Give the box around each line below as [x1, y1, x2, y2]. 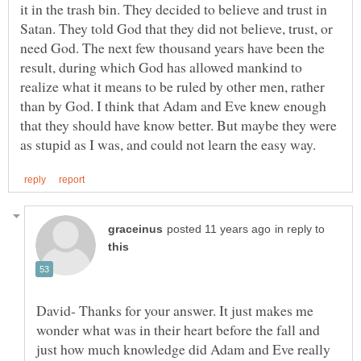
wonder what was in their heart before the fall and [36, 319, 320, 339]
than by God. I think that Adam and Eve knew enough [20, 95, 326, 115]
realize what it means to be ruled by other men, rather [20, 76, 325, 96]
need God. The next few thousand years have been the [20, 37, 325, 57]
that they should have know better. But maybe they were [20, 114, 337, 135]
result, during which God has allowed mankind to [20, 56, 302, 77]
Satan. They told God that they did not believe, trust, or [20, 18, 333, 38]
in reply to [275, 222, 325, 235]
